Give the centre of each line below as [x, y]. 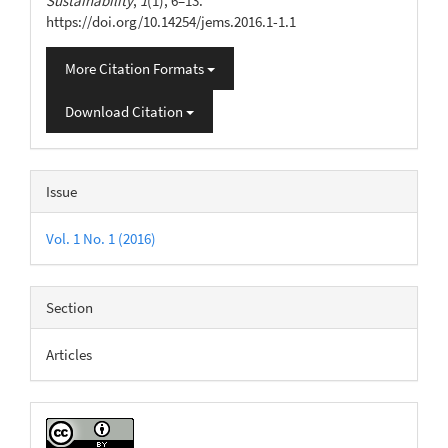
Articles [69, 354]
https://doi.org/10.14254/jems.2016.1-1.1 [171, 21]
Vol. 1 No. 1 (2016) [101, 238]
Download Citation [125, 111]
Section [69, 307]
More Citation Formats [136, 68]
